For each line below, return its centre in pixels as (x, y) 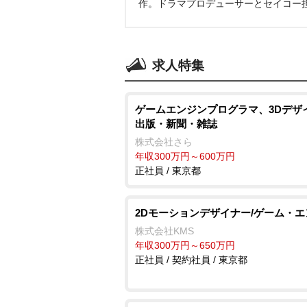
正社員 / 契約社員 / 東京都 (191, 260)
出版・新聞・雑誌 (176, 124)
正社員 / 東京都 (168, 171)
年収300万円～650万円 (185, 245)
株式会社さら (164, 142)
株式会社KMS (164, 231)
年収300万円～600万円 (185, 156)
